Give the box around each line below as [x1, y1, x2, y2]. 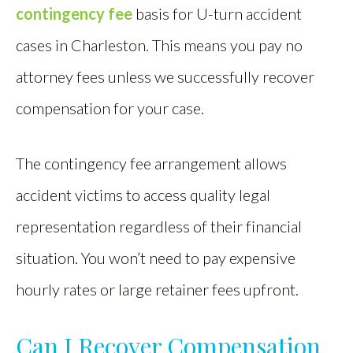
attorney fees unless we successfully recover [16, 67, 314, 87]
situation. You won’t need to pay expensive [16, 248, 295, 268]
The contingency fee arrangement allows [16, 154, 287, 173]
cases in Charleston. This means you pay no [16, 35, 303, 55]
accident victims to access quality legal [16, 185, 270, 205]
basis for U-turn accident [132, 4, 302, 24]
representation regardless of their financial [16, 217, 302, 236]
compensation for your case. [16, 98, 204, 118]
